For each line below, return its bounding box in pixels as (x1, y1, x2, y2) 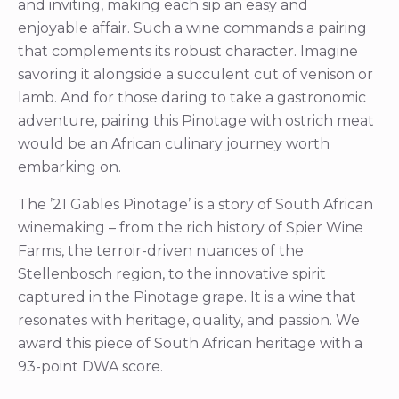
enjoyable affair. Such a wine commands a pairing (18, 19, 367, 37)
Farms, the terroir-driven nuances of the (18, 241, 304, 259)
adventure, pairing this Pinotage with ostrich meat (18, 111, 374, 129)
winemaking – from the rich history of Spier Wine (18, 218, 363, 236)
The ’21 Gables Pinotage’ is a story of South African (18, 195, 373, 213)
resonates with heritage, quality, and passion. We (18, 311, 360, 329)
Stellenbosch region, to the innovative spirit (18, 265, 326, 282)
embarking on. (18, 158, 121, 175)
